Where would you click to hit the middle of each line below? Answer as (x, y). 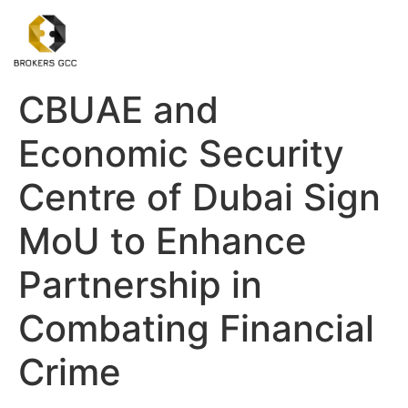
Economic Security (181, 154)
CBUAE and (118, 110)
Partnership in (140, 285)
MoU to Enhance (163, 241)
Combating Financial (196, 329)
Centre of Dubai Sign (199, 198)
